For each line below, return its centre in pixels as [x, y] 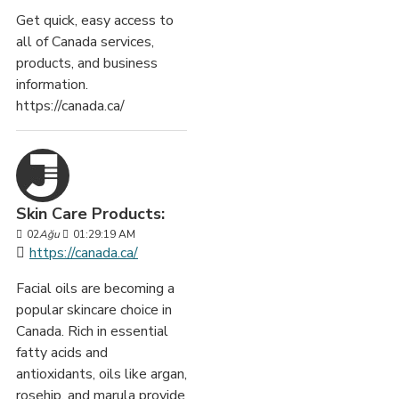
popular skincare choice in [94, 310]
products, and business [87, 64]
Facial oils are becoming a [95, 289]
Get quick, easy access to [95, 21]
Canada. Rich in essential [92, 332]
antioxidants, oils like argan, [102, 375]
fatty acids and [62, 353]
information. [52, 85]
